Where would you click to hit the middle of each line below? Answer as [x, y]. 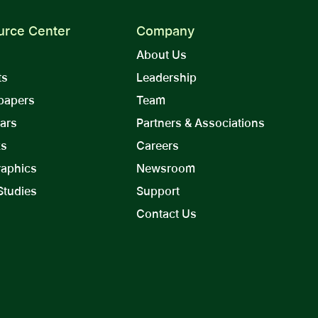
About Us [161, 55]
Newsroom [165, 169]
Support [158, 191]
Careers [157, 146]
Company [165, 31]
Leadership [166, 78]
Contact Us [166, 214]
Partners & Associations [200, 123]
